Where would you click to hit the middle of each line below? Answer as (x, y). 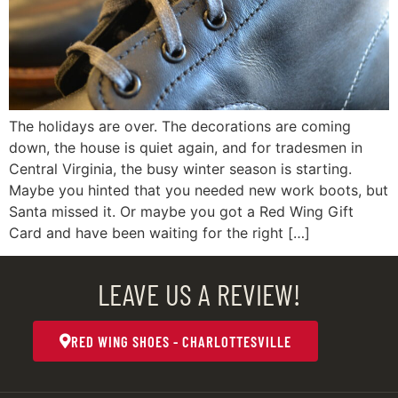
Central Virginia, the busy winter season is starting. (180, 168)
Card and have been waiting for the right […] (159, 232)
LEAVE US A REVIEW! (199, 294)
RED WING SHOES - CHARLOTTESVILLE (181, 341)
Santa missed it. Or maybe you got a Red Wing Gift (181, 211)
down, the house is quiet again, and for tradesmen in (186, 147)
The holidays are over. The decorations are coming (180, 126)
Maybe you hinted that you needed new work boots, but (199, 190)
